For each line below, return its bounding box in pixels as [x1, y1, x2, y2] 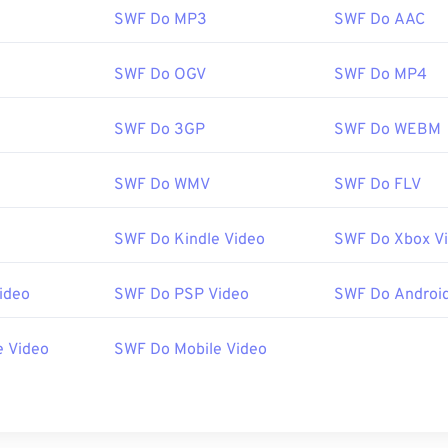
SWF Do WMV [114, 175, 210, 195]
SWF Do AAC [334, 10, 425, 30]
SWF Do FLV [334, 175, 421, 195]
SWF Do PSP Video [114, 285, 249, 305]
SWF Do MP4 [334, 65, 427, 85]
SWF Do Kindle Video [114, 230, 265, 250]
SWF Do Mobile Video [114, 340, 267, 360]
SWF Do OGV [114, 65, 206, 85]
